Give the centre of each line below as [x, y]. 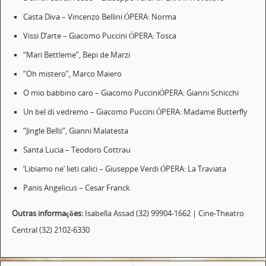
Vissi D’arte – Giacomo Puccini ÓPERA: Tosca [99, 36]
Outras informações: [48, 213]
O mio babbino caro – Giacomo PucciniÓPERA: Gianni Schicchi [132, 93]
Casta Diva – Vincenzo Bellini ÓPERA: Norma [99, 17]
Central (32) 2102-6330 [50, 230]
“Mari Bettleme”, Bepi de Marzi [76, 55]
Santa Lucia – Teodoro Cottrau [78, 150]
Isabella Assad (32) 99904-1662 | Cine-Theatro [164, 213]
